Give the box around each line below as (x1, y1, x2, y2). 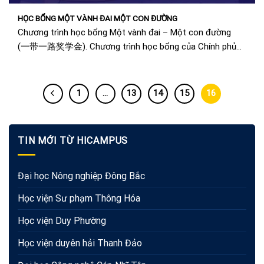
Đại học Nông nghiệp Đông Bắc (18, 170, 145, 182)
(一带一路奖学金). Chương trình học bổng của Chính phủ (18, 41, 236, 52)
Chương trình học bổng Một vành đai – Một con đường (18, 27, 233, 38)
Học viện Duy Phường (18, 215, 106, 227)
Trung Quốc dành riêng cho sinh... (18, 55, 146, 66)
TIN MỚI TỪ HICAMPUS (18, 134, 128, 146)
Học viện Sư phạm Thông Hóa (18, 193, 140, 204)
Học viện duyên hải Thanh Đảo (18, 237, 142, 249)
